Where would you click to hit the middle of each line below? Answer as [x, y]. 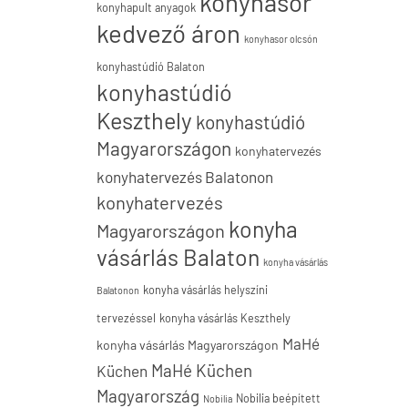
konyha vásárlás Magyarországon [188, 345]
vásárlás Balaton [178, 257]
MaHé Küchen [202, 370]
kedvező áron [168, 33]
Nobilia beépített [278, 398]
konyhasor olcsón [281, 39]
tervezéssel [126, 318]
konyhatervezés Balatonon [185, 177]
